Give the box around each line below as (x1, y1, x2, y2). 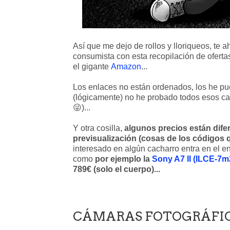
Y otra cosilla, (73, 124, 124, 132)
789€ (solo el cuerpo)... (73, 165, 160, 174)
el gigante (73, 62, 111, 71)
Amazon (111, 62, 141, 71)
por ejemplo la (95, 155, 152, 163)
